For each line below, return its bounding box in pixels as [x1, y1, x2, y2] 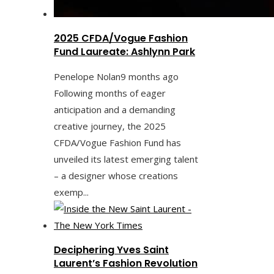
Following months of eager [54, 86, 166, 99]
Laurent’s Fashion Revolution [54, 256, 198, 270]
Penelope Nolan [54, 70, 120, 83]
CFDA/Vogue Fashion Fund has [54, 136, 181, 149]
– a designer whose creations [54, 169, 178, 182]
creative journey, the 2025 [54, 119, 166, 132]
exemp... [54, 185, 89, 198]
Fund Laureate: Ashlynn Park [54, 44, 195, 59]
